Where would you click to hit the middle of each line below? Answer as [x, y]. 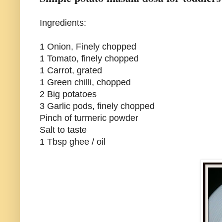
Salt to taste [63, 130]
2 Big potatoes [68, 94]
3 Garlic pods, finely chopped [97, 106]
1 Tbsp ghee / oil [73, 142]
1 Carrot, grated [71, 71]
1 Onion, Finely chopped [88, 47]
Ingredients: [63, 23]
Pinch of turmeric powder [89, 118]
